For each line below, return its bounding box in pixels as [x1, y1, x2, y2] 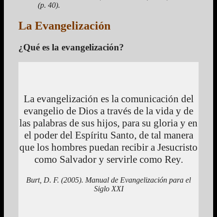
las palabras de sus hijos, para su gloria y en [19, 117, 198, 129]
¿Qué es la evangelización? [18, 42, 124, 53]
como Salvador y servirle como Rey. [34, 153, 183, 165]
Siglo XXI [93, 184, 124, 193]
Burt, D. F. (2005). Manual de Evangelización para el [26, 175, 191, 184]
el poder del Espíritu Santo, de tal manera [24, 129, 193, 141]
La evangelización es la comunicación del [23, 93, 194, 105]
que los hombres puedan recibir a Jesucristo [19, 141, 198, 153]
